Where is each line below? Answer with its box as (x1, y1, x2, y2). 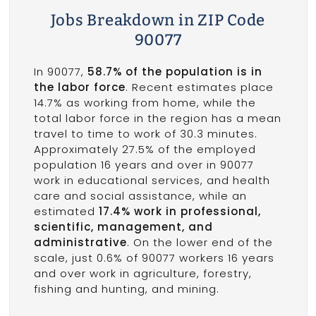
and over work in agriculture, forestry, (33, 266, 252, 281)
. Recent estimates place (125, 80, 274, 95)
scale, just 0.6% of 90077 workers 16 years (33, 250, 274, 266)
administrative (33, 235, 127, 250)
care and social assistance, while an (33, 188, 247, 204)
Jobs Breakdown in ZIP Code (50, 11, 266, 30)
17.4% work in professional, (98, 204, 261, 219)
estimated (33, 204, 99, 219)
